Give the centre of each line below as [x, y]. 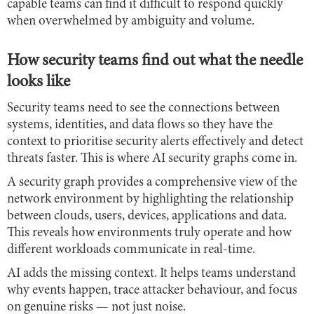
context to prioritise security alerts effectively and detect [155, 142]
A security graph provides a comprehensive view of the [152, 182]
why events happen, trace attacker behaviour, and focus [152, 290]
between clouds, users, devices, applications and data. [147, 216]
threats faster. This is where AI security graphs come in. [152, 158]
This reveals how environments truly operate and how [149, 233]
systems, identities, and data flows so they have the [140, 125]
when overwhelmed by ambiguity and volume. [131, 21]
